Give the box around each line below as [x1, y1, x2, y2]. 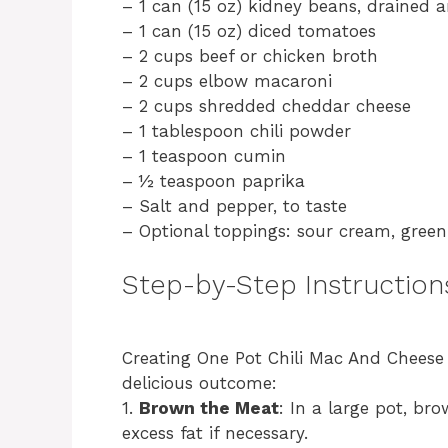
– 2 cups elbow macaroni [122, 70, 332, 91]
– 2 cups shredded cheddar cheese [122, 95, 411, 116]
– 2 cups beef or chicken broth [122, 45, 378, 66]
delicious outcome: [122, 372, 277, 393]
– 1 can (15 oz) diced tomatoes [122, 20, 376, 41]
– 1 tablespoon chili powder [122, 120, 351, 141]
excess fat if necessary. [122, 422, 308, 443]
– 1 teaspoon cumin [122, 145, 286, 166]
